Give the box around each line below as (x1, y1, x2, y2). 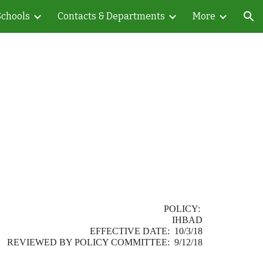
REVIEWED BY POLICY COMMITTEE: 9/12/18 (7, 237, 203, 247)
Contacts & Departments (58, 11, 165, 22)
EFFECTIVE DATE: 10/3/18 (90, 226, 203, 236)
